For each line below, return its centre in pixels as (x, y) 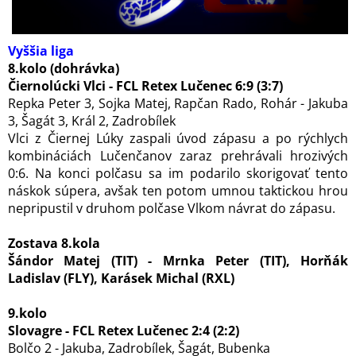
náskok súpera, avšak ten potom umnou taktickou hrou (178, 191)
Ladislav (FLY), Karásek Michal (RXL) (121, 278)
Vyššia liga (41, 51)
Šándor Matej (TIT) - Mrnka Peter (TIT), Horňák (178, 261)
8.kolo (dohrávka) (64, 68)
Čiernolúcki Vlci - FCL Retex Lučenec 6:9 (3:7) (145, 86)
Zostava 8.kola (54, 243)
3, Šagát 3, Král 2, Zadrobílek (92, 121)
